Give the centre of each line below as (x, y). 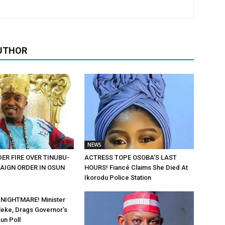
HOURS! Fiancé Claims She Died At (136, 167)
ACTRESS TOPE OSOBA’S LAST (131, 157)
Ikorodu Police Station (118, 177)
